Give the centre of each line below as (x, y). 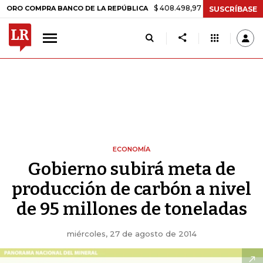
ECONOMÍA (131, 149)
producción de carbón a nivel (131, 189)
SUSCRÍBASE (233, 9)
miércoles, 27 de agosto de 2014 (131, 234)
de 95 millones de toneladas (131, 209)
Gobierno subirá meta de (131, 169)
